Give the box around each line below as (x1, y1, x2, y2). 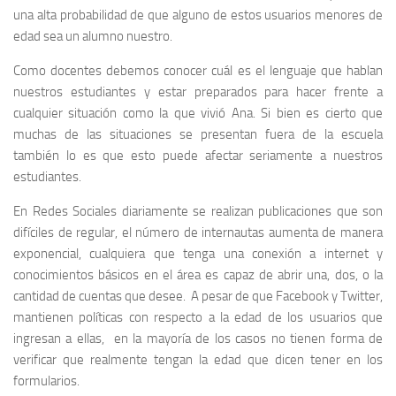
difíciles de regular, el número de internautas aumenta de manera (13, 224, 383, 240)
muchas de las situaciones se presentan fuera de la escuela (13, 126, 383, 142)
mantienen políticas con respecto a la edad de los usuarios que (13, 308, 383, 325)
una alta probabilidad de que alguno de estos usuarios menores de (13, 6, 383, 23)
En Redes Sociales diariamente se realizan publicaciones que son (13, 202, 383, 219)
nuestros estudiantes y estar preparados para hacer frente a (13, 83, 383, 100)
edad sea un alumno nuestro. (13, 27, 172, 44)
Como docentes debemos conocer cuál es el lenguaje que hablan (13, 62, 383, 79)
